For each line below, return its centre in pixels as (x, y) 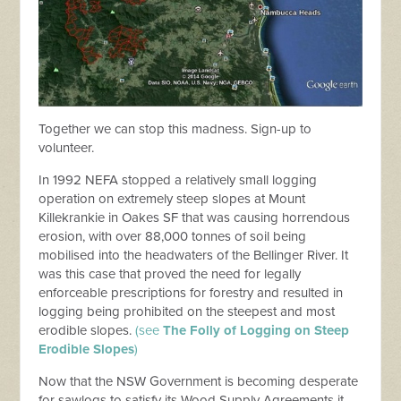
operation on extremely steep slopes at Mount (172, 199)
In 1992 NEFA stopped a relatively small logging (178, 180)
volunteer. (67, 148)
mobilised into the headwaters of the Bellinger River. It (194, 256)
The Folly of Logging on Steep (256, 331)
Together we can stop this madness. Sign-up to (175, 129)
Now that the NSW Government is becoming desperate (199, 382)
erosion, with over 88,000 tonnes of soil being (173, 237)
